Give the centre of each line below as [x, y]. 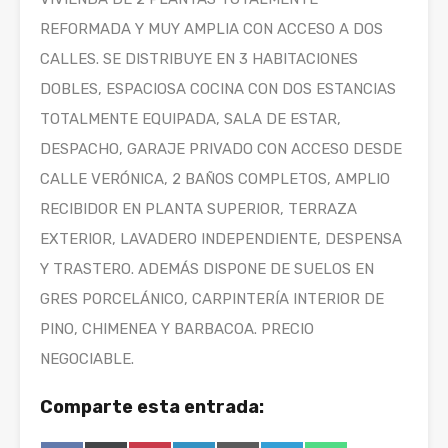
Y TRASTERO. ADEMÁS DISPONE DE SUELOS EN [207, 269]
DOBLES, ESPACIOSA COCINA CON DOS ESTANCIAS [218, 89]
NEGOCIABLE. [87, 359]
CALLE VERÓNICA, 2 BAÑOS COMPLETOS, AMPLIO [215, 179]
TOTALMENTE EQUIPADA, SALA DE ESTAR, [190, 119]
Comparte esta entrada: [152, 407]
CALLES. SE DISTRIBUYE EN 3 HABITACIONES [199, 59]
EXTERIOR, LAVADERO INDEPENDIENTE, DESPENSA [221, 239]
